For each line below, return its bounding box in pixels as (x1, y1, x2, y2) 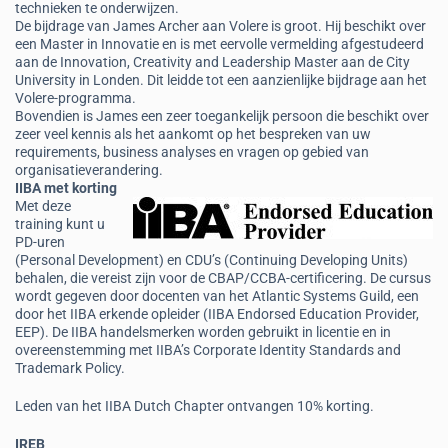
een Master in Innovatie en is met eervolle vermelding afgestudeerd (15, 36, 424, 52)
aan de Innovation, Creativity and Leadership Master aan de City (15, 54, 410, 70)
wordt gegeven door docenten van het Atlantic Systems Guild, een (15, 288, 419, 304)
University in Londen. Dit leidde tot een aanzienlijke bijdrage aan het (15, 72, 427, 88)
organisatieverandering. (15, 162, 163, 178)
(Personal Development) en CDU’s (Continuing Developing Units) (15, 252, 408, 268)
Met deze (15, 198, 71, 214)
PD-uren (15, 234, 65, 250)
